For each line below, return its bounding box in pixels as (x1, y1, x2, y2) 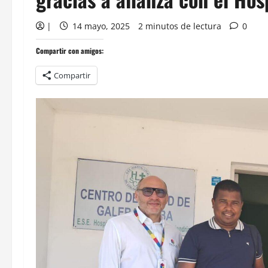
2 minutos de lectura (138, 20, 221, 32)
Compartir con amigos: (36, 45, 103, 56)
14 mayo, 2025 (70, 20, 132, 32)
